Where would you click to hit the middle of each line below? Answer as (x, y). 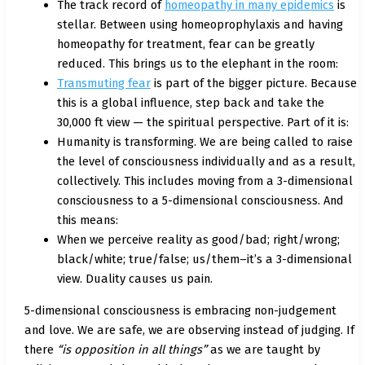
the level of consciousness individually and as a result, (206, 162)
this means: (87, 220)
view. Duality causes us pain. (134, 279)
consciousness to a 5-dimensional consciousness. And (200, 201)
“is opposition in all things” (132, 349)
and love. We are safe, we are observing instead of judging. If (189, 330)
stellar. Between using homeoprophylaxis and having (200, 25)
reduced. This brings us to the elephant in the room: (197, 64)
